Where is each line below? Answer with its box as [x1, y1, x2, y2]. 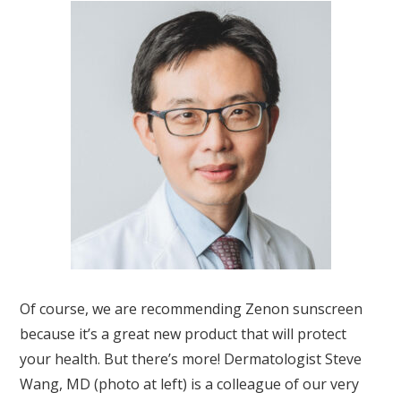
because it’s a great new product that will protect [20, 324, 347, 345]
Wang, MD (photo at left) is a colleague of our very [20, 374, 360, 395]
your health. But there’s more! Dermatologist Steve [20, 349, 363, 370]
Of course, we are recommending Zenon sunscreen [20, 299, 363, 320]
